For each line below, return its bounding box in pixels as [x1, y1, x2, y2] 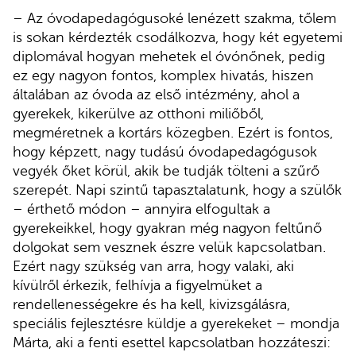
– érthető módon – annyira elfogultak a [13, 200, 270, 217]
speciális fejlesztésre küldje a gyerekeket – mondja [13, 315, 339, 331]
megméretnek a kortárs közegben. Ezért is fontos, [13, 124, 333, 141]
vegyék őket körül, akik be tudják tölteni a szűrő [13, 162, 319, 179]
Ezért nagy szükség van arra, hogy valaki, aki [13, 257, 294, 274]
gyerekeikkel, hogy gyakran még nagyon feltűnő [13, 219, 322, 236]
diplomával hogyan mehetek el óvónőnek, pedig [13, 48, 325, 64]
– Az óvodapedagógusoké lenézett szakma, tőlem [13, 10, 336, 26]
